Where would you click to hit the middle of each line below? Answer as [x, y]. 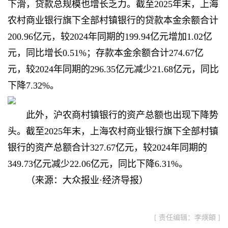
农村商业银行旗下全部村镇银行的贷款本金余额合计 [113, 21]
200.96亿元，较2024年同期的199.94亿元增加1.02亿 [110, 37]
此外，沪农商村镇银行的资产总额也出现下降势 [122, 115]
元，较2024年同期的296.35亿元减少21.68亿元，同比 [113, 69]
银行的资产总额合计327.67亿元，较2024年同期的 [107, 148]
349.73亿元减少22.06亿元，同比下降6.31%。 [98, 164]
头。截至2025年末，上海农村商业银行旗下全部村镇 [113, 132]
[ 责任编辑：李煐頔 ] [187, 218]
